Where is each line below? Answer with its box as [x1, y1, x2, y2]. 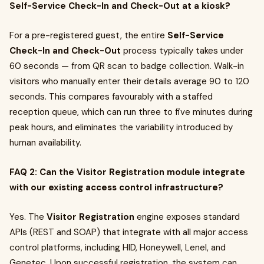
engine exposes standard [134, 211, 240, 223]
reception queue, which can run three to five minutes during [9, 106, 253, 118]
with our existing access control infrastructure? [9, 181, 223, 193]
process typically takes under [121, 45, 243, 57]
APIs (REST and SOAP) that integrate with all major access [9, 226, 248, 238]
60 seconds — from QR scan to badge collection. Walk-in [9, 60, 244, 72]
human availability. [9, 137, 81, 148]
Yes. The [9, 211, 47, 223]
